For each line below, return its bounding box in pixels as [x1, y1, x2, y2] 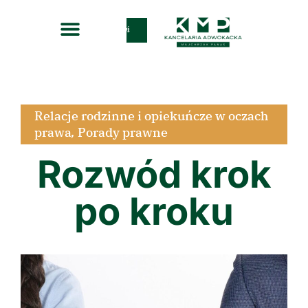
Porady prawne [78, 124, 168, 140]
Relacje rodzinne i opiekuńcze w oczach [34, 108, 268, 124]
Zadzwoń [96, 25, 131, 34]
